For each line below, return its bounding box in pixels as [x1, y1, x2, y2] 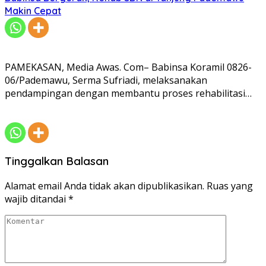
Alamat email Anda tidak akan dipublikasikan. [5, 179, 204, 193]
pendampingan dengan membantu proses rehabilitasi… [5, 86, 252, 100]
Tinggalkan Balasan [5, 154, 109, 169]
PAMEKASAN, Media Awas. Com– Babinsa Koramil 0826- [5, 60, 252, 74]
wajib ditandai [5, 192, 68, 206]
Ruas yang [207, 179, 253, 193]
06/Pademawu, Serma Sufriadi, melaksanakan [5, 73, 207, 87]
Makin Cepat [5, 4, 61, 17]
